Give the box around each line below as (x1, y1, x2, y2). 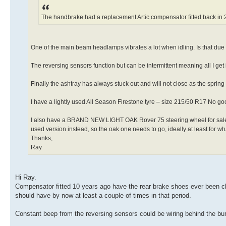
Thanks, (31, 135, 52, 142)
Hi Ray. (15, 174, 36, 182)
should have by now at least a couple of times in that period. (15, 192, 191, 200)
